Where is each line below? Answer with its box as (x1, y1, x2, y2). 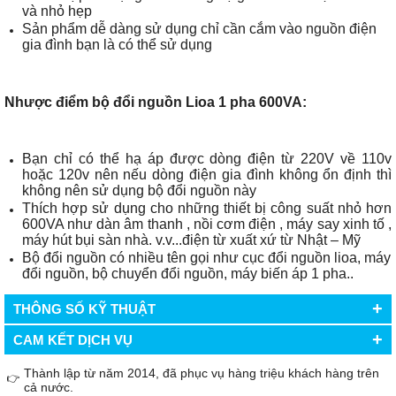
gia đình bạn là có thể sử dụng (22, 36, 212, 52)
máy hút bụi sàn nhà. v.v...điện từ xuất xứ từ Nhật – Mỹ (22, 232, 361, 247)
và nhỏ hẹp (22, 3, 92, 19)
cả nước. (24, 379, 73, 394)
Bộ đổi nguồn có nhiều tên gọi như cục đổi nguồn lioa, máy (22, 249, 391, 265)
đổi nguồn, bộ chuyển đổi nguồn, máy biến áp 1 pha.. (22, 265, 357, 281)
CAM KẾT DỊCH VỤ (13, 331, 133, 347)
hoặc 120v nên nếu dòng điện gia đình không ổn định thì (22, 166, 392, 182)
